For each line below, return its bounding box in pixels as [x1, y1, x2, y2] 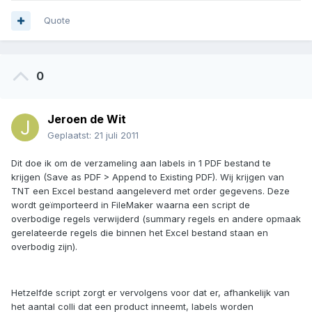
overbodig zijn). [11, 241, 77, 253]
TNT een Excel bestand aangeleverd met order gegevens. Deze [11, 185, 290, 197]
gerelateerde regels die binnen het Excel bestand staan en [11, 227, 268, 239]
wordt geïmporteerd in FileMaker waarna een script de [11, 199, 250, 211]
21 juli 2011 [94, 130, 139, 141]
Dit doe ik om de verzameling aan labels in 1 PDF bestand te [11, 157, 271, 169]
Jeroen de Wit [47, 112, 126, 127]
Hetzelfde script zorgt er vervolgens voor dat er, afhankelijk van [11, 287, 290, 299]
